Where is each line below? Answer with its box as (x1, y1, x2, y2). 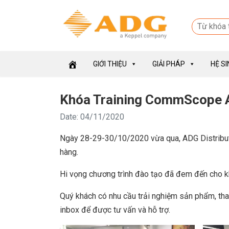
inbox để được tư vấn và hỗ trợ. (60, 205, 170, 215)
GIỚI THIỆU (93, 60, 127, 68)
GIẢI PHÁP (152, 60, 185, 68)
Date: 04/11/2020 (60, 112, 124, 122)
